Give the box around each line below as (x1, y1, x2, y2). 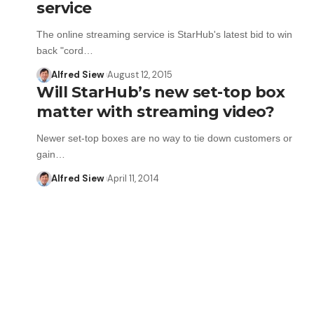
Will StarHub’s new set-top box (36, 82, 285, 102)
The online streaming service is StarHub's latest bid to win (36, 28, 292, 40)
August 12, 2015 (107, 68, 172, 81)
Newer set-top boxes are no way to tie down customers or (36, 132, 292, 144)
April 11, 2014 (107, 172, 159, 184)
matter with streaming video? (36, 102, 274, 121)
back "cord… (36, 44, 93, 56)
